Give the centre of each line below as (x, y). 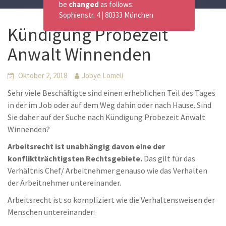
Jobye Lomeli (102, 75)
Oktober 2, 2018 (43, 75)
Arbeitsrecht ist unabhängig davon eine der (86, 146)
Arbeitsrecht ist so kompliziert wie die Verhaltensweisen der (111, 200)
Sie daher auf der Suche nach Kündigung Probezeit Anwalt (106, 117)
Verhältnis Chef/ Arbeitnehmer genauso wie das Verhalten (107, 171)
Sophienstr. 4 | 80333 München (106, 15)
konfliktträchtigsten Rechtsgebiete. (75, 158)
